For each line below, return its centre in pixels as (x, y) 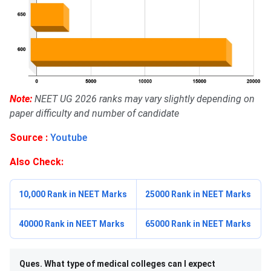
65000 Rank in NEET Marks (198, 224)
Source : (30, 137)
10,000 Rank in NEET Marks (73, 194)
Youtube (69, 137)
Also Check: (37, 162)
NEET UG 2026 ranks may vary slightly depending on (145, 99)
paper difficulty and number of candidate (94, 113)
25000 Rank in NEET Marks (198, 194)
